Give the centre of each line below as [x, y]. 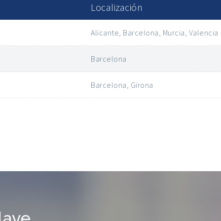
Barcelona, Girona [122, 85]
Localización [117, 7]
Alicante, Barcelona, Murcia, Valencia [155, 33]
